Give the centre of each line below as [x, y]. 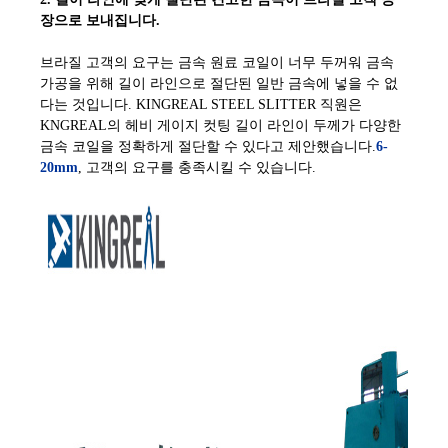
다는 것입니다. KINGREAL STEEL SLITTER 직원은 [201, 104]
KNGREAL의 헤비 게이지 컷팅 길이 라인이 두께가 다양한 [220, 125]
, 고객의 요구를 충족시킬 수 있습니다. [197, 167]
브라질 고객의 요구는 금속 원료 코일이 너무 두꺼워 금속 [217, 62]
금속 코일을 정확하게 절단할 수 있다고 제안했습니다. [208, 146]
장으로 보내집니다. [100, 20]
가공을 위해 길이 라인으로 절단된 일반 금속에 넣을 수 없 [219, 83]
